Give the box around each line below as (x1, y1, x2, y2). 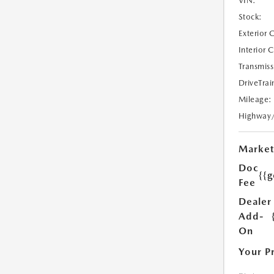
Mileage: (238, 95, 272, 105)
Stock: (238, 12, 262, 22)
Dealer (238, 196, 272, 208)
